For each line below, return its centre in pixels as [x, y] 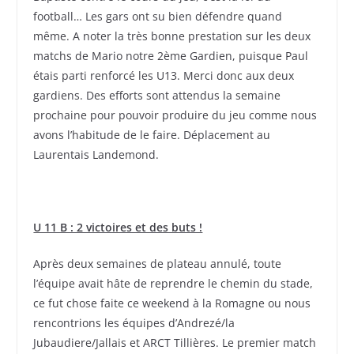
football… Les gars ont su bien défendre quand [158, 17]
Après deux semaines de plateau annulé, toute [158, 264]
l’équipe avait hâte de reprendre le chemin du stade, [173, 284]
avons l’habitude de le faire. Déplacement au [152, 135]
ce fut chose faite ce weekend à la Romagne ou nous [172, 303]
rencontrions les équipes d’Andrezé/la [134, 323]
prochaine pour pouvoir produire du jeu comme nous [175, 115]
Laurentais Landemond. [96, 155]
